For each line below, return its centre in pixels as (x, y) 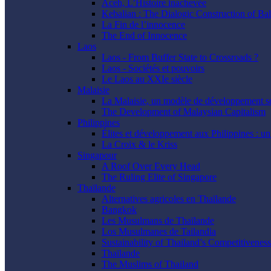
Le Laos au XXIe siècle (147, 79)
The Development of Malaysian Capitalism (184, 112)
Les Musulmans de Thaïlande (158, 221)
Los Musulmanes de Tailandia (159, 232)
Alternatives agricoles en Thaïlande (169, 199)
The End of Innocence (144, 36)
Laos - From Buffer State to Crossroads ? (180, 57)
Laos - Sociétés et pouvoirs (153, 68)
